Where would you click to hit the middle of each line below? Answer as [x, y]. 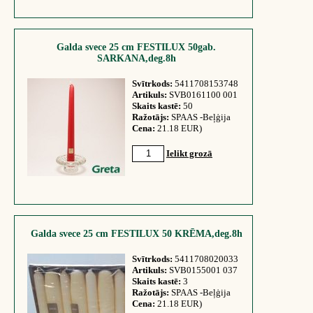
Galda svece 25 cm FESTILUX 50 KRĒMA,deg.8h [136, 234]
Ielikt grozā [189, 153]
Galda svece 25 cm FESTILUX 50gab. [136, 47]
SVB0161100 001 [202, 95]
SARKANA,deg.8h [136, 58]
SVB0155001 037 [202, 270]
